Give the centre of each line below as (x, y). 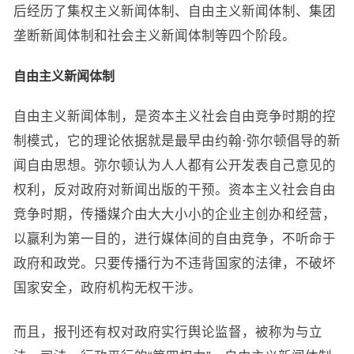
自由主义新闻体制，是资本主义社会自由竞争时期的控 (174, 116)
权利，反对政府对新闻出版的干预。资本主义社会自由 (174, 190)
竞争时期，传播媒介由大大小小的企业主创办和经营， (174, 214)
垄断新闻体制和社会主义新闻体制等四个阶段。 (154, 36)
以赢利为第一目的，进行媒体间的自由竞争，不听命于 (174, 239)
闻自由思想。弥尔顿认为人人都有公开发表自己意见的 (174, 165)
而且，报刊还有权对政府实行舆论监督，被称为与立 (168, 332)
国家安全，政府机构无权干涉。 (107, 288)
